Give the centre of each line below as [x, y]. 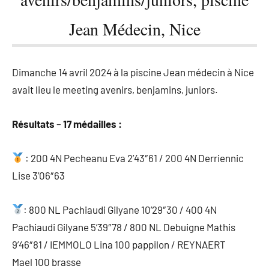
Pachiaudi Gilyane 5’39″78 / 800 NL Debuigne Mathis [124, 227]
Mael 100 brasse [47, 261]
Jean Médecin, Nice [134, 29]
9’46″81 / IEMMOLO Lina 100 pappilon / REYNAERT [119, 244]
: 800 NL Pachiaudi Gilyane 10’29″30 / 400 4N [120, 209]
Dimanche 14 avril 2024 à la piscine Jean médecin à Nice [133, 72]
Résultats [33, 123]
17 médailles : [92, 123]
